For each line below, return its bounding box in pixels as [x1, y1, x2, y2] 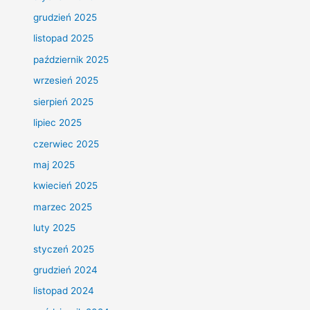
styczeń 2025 [33, 243, 95, 255]
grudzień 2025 [33, 12, 98, 24]
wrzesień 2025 [33, 75, 99, 86]
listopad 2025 [33, 33, 94, 44]
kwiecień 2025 [33, 180, 98, 192]
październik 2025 [33, 53, 109, 65]
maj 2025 [33, 158, 75, 170]
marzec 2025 [33, 201, 93, 212]
